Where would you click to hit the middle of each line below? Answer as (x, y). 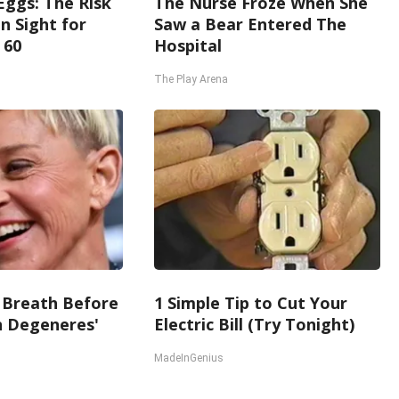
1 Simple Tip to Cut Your (251, 303)
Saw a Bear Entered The (251, 24)
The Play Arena (191, 79)
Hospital (188, 45)
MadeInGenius (189, 358)
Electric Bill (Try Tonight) (255, 324)
